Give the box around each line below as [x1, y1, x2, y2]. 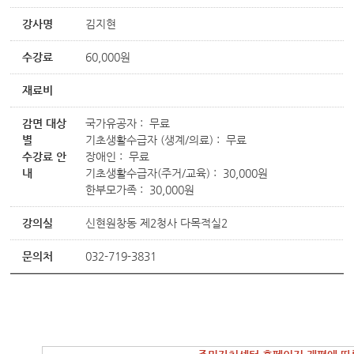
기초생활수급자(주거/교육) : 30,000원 [85, 167, 269, 179]
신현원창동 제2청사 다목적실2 [85, 217, 228, 229]
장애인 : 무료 [85, 150, 150, 163]
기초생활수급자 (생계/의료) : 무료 [85, 134, 247, 146]
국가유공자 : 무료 [85, 117, 171, 130]
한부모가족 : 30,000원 [85, 183, 195, 196]
